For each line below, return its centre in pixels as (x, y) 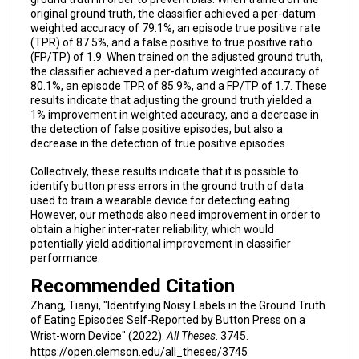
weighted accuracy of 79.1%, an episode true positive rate (175, 28)
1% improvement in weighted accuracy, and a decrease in (174, 115)
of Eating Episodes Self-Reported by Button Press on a (167, 320)
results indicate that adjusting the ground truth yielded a (171, 101)
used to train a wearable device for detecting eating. (161, 200)
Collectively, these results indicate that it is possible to (164, 171)
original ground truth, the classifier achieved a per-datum (173, 14)
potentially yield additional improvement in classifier (160, 243)
